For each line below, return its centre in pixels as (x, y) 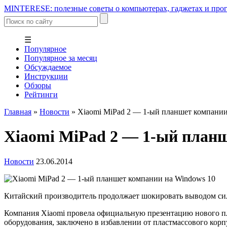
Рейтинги (41, 94)
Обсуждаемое (48, 67)
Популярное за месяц (61, 58)
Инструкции (46, 76)
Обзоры (38, 85)
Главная (18, 112)
